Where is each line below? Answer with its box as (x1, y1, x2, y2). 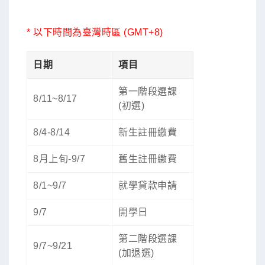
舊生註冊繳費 (118, 154, 177, 164)
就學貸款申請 (118, 180, 177, 191)
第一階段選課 (118, 86, 177, 97)
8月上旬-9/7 (33, 154, 85, 164)
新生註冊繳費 (118, 127, 177, 138)
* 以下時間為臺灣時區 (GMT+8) (27, 27, 163, 38)
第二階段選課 (118, 234, 177, 244)
